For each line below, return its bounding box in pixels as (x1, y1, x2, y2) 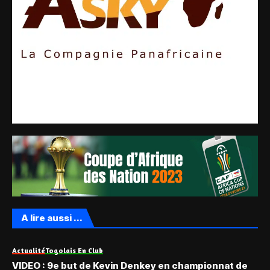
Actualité (12, 246, 45, 256)
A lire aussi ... (21, 212, 83, 224)
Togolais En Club (45, 246, 103, 256)
